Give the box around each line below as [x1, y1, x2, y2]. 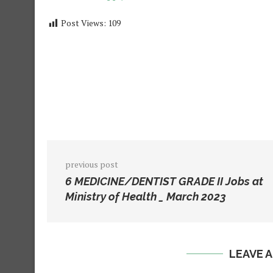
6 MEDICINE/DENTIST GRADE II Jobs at [65, 175, 263, 188]
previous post [65, 158, 118, 171]
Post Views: [61, 17, 106, 29]
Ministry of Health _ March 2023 [65, 190, 226, 204]
